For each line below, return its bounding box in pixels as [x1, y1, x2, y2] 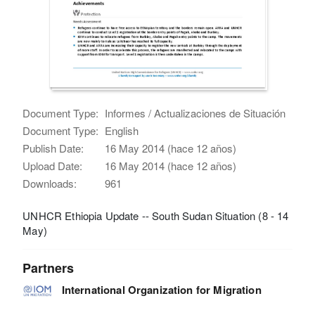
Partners [22, 258, 75, 277]
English [105, 122, 139, 138]
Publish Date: [22, 140, 84, 155]
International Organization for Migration [61, 281, 262, 297]
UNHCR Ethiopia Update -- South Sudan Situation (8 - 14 [22, 207, 289, 223]
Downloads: [22, 175, 77, 191]
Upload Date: [22, 157, 83, 173]
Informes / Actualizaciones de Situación [105, 105, 286, 120]
